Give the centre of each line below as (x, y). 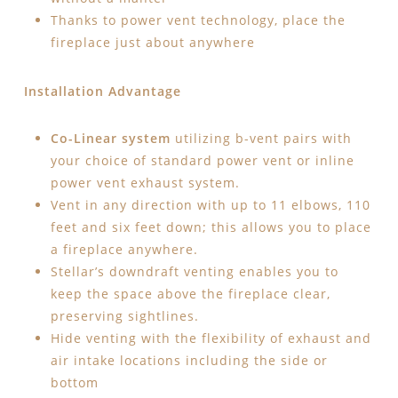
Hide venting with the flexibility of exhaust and (211, 338)
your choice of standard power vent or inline (202, 161)
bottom (74, 383)
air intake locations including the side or (189, 361)
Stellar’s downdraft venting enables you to (194, 272)
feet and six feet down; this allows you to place (211, 227)
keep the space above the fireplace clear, (190, 294)
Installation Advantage (102, 92)
